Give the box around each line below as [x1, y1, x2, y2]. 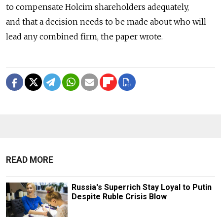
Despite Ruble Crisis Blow [71, 191, 167, 201]
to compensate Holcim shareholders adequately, [6, 1, 189, 12]
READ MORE [6, 154, 53, 165]
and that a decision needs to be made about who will [6, 16, 206, 27]
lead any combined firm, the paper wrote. [6, 31, 163, 41]
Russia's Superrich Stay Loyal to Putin [71, 182, 212, 192]
